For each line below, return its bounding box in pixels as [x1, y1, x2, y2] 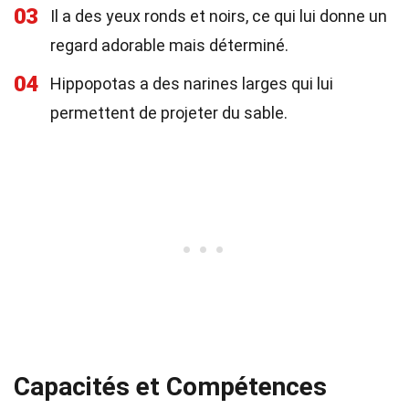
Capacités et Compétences [14, 372, 327, 402]
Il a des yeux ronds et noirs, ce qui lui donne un [50, 6, 387, 26]
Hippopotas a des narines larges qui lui [50, 74, 333, 93]
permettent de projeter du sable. [50, 103, 288, 122]
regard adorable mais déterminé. [50, 36, 288, 55]
